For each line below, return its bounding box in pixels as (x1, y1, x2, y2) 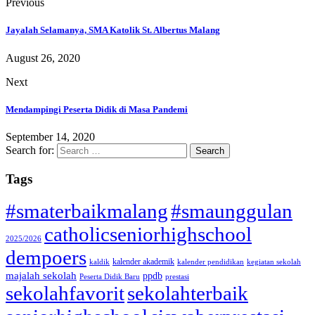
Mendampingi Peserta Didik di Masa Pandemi (6, 103, 188, 115)
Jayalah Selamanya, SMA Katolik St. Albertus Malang (6, 25, 220, 36)
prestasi (165, 273, 189, 281)
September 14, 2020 (6, 130, 95, 143)
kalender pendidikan (177, 258, 244, 266)
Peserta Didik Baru (79, 273, 140, 281)
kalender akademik (112, 257, 174, 267)
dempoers (6, 246, 86, 269)
